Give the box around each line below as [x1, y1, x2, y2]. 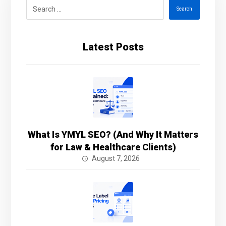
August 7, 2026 [92, 154, 140, 162]
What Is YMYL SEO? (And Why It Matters [28, 129, 198, 140]
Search [176, 6, 192, 12]
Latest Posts [82, 40, 144, 53]
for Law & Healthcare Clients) [50, 141, 176, 152]
